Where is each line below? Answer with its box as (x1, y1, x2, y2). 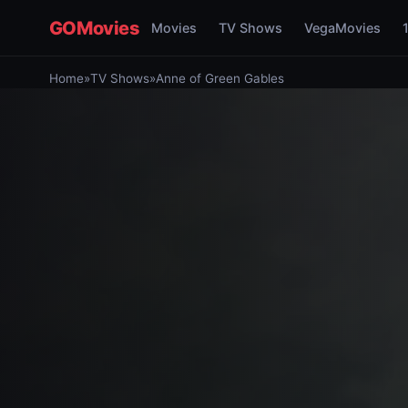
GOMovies (48, 16, 140, 39)
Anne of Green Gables (155, 71, 284, 86)
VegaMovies (303, 20, 381, 36)
